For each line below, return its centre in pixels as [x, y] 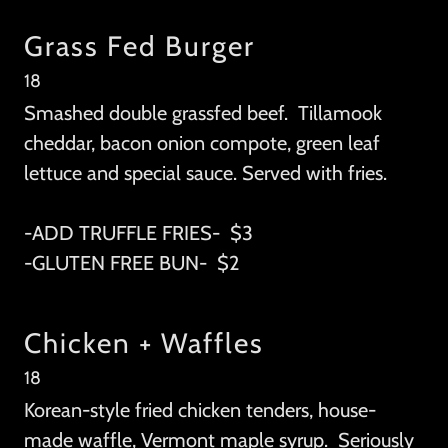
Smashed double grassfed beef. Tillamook [203, 113]
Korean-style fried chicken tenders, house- [200, 410]
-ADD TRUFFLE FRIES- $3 [138, 233]
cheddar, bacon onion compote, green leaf [202, 143]
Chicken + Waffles [144, 343]
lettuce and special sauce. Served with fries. [205, 173]
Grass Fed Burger [139, 46]
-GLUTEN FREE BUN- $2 [131, 263]
